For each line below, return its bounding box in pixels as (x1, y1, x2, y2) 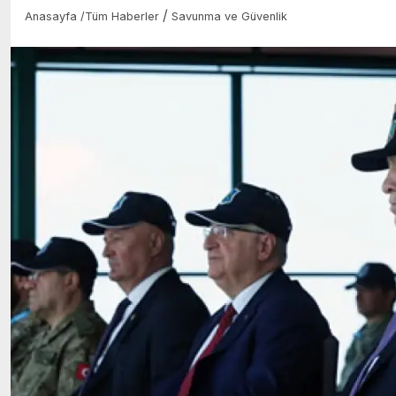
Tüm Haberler (85, 10, 159, 23)
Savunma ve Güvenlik (171, 10, 287, 23)
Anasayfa (25, 10, 80, 23)
